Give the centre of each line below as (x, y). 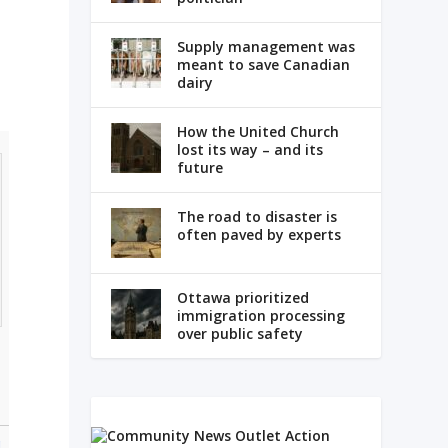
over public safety (239, 334)
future (199, 168)
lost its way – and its (249, 150)
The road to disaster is (256, 217)
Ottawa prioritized (242, 298)
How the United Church (257, 132)
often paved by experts (258, 235)
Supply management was (265, 47)
